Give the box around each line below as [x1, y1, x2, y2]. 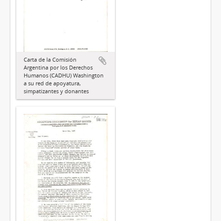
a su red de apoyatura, [24, 79, 81, 87]
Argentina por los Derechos [24, 63, 93, 71]
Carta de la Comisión [24, 55, 76, 63]
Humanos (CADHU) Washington [24, 71, 104, 79]
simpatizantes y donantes [24, 87, 89, 95]
